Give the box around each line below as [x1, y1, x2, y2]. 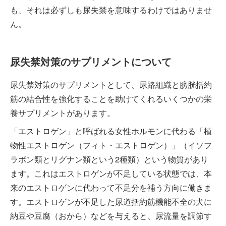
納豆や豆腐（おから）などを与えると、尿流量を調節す [10, 209, 212, 221]
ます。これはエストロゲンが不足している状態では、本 [10, 167, 212, 179]
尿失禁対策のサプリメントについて [10, 53, 172, 69]
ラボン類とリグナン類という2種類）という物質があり [10, 153, 208, 165]
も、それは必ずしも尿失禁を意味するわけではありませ [10, 4, 212, 16]
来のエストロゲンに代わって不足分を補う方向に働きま [10, 181, 212, 193]
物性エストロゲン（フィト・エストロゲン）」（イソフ [10, 139, 212, 151]
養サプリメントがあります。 [10, 106, 115, 119]
